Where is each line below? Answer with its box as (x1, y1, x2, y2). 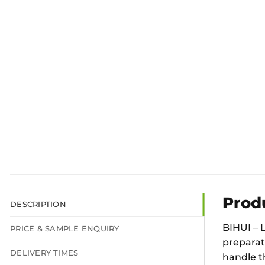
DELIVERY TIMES (10, 248, 79, 258)
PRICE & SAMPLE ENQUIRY (10, 224, 119, 234)
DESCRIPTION (10, 200, 66, 209)
